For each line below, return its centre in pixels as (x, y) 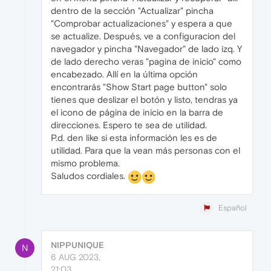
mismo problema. (85, 163)
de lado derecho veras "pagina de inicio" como (146, 61)
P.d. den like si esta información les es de (134, 137)
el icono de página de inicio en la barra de (137, 112)
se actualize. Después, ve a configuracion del (143, 36)
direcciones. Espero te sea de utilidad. (129, 125)
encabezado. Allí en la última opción (124, 74)
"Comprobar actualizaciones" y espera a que (142, 23)
